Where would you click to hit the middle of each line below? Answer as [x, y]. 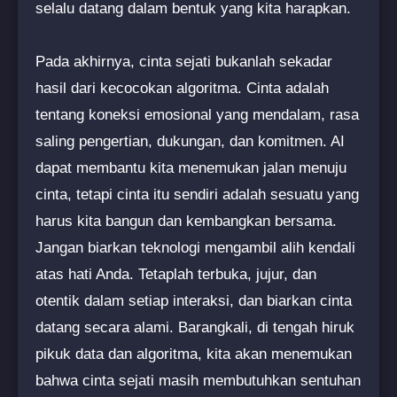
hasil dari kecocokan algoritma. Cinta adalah [182, 88]
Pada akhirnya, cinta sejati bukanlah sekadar [184, 61]
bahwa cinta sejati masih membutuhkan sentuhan [198, 380]
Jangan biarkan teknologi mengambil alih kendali [195, 247]
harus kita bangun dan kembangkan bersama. [186, 221]
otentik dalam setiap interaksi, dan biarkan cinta [194, 300]
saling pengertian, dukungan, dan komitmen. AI [190, 141]
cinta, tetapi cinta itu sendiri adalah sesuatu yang [197, 194]
